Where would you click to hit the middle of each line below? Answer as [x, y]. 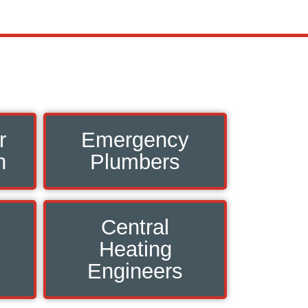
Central [135, 227]
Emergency [135, 140]
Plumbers [135, 162]
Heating [135, 249]
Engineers [135, 271]
